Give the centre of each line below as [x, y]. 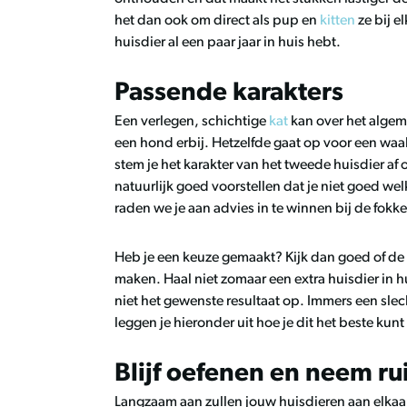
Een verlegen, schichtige [192, 122]
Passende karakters [229, 94]
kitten [338, 21]
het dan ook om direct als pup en [217, 21]
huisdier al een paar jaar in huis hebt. [229, 43]
